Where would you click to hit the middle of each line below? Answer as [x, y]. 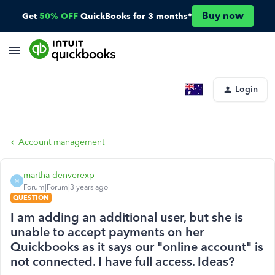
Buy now [223, 16]
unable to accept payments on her [107, 232]
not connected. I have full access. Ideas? [122, 261]
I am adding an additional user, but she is [127, 217]
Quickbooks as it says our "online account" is [137, 247]
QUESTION [31, 198]
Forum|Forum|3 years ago [66, 187]
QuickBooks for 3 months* [136, 16]
